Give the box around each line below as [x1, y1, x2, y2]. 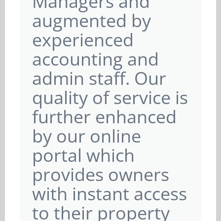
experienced [32, 28, 134, 52]
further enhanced [32, 105, 177, 129]
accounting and [32, 47, 159, 71]
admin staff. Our [32, 66, 166, 90]
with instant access [32, 182, 187, 206]
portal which [32, 143, 135, 167]
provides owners [32, 162, 169, 186]
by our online [32, 124, 141, 148]
